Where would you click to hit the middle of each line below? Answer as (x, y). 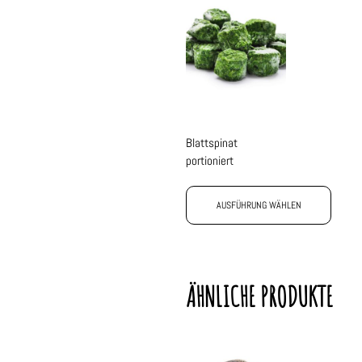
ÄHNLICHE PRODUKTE (259, 296)
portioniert (210, 161)
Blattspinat (212, 143)
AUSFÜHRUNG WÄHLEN (259, 205)
